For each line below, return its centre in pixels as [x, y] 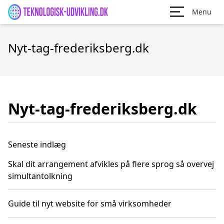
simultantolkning [40, 176]
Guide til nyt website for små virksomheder [90, 203]
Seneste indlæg [37, 144]
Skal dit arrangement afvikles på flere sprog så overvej [111, 164]
